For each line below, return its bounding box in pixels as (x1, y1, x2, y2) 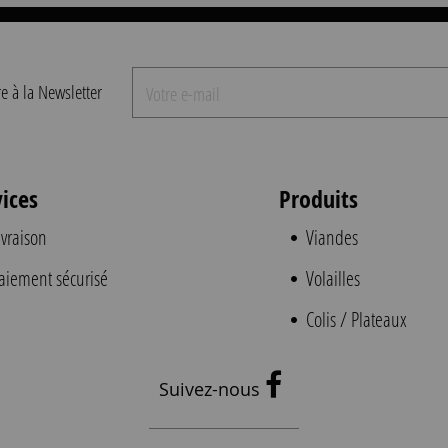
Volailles (302, 265, 361, 291)
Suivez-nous (158, 376, 265, 401)
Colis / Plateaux (302, 306, 408, 332)
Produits (279, 182, 359, 215)
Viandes (302, 224, 359, 250)
